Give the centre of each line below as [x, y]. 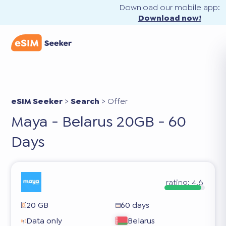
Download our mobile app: [169, 7]
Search [85, 101]
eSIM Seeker [37, 101]
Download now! [169, 18]
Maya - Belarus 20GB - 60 [99, 122]
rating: [178, 182]
